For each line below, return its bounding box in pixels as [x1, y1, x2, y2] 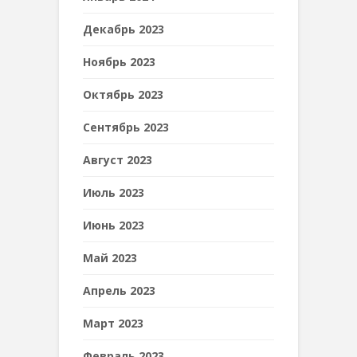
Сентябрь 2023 [83, 120, 169, 135]
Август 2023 [83, 152, 152, 167]
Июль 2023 [83, 185, 144, 200]
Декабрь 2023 [83, 22, 164, 37]
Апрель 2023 [83, 283, 155, 298]
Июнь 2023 [83, 218, 144, 233]
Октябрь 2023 [83, 87, 163, 102]
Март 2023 [83, 316, 143, 331]
